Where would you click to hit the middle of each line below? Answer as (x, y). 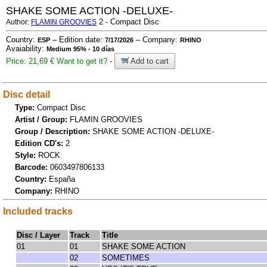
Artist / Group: (42, 119)
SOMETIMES (127, 258)
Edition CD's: (40, 143)
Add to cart (149, 61)
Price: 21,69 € (30, 61)
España (62, 179)
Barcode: (32, 167)
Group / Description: (54, 131)
